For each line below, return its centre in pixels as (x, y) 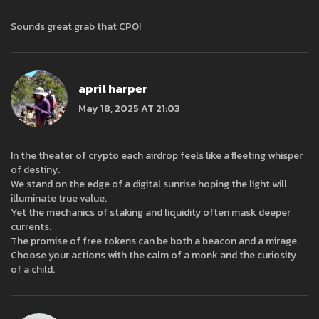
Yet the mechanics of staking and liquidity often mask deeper (151, 213)
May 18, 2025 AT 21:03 (129, 108)
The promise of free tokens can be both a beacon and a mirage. (155, 241)
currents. (31, 227)
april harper (113, 88)
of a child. (33, 270)
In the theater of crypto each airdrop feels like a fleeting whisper (157, 156)
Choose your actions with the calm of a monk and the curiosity (153, 256)
